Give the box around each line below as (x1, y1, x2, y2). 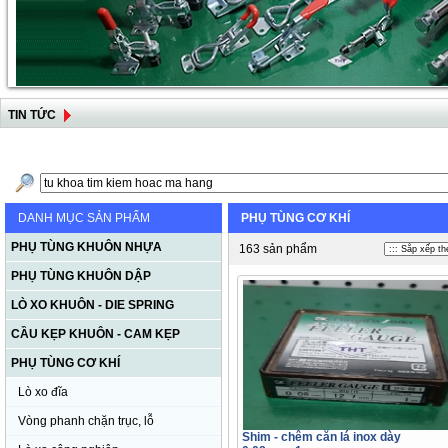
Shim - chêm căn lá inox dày (242, 430, 401, 444)
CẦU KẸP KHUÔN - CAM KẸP (11, 327, 180, 341)
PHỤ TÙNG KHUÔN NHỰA (11, 240, 162, 254)
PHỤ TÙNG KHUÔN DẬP (11, 269, 151, 283)
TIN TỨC (8, 108, 56, 122)
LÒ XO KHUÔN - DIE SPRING (11, 298, 174, 312)
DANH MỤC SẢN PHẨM (18, 211, 150, 225)
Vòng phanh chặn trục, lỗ (18, 414, 154, 428)
